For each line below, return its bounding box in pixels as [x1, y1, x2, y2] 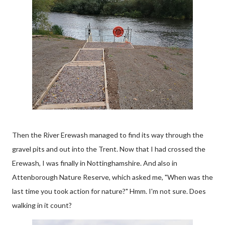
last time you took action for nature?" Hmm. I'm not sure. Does [12, 187, 206, 195]
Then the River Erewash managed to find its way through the [12, 131, 203, 139]
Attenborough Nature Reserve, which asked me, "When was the [12, 173, 213, 181]
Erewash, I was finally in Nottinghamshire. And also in [12, 159, 177, 167]
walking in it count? [12, 201, 72, 209]
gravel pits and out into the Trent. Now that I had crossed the [12, 145, 205, 153]
